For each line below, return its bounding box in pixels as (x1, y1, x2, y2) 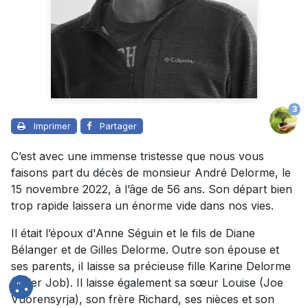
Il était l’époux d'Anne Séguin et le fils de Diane (11, 225, 255, 240)
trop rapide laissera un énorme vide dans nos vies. (11, 198, 274, 212)
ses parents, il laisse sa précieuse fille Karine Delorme (11, 258, 291, 273)
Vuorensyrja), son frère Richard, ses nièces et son (11, 291, 274, 306)
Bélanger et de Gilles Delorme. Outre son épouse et (11, 242, 279, 256)
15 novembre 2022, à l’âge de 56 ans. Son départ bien (11, 181, 292, 196)
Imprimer (34, 120, 71, 131)
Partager (100, 120, 137, 131)
